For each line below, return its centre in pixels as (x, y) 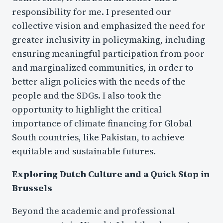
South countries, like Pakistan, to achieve (98, 137)
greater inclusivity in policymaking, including (109, 39)
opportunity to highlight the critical (87, 109)
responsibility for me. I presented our (92, 11)
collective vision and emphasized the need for (109, 25)
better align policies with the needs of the (99, 81)
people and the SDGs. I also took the (87, 95)
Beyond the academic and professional (94, 211)
